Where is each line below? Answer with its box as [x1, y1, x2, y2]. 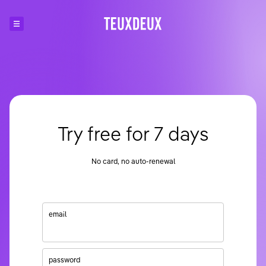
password [49, 255, 80, 264]
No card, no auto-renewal [91, 157, 175, 166]
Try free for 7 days [57, 122, 209, 145]
